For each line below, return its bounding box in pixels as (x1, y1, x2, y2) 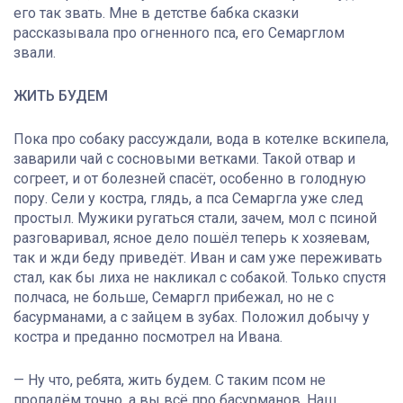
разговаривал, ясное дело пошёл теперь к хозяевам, (13, 229, 370, 247)
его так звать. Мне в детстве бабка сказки (13, 4, 299, 22)
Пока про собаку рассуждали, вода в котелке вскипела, (13, 130, 389, 148)
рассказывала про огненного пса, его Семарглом (13, 24, 345, 42)
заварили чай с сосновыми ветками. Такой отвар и (13, 150, 355, 168)
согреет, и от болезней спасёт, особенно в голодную (13, 170, 366, 188)
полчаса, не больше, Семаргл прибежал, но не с (13, 289, 334, 307)
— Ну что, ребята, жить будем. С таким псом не (13, 372, 326, 390)
